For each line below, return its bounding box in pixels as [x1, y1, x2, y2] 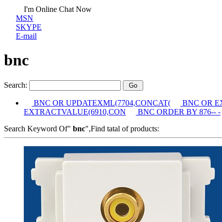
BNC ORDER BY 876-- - [136, 107, 221, 116]
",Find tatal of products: [85, 124, 159, 133]
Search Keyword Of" [4, 124, 71, 133]
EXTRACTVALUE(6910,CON [24, 107, 126, 116]
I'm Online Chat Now [24, 5, 92, 13]
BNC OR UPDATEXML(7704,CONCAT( [32, 98, 170, 107]
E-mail [16, 32, 37, 40]
